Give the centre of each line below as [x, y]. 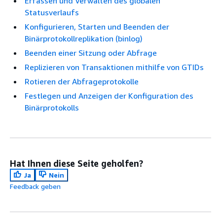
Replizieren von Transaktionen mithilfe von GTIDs [114, 67]
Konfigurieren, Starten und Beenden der [97, 27]
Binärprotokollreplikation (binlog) [84, 38]
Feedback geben [35, 186]
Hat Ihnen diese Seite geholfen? [76, 163]
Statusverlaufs [52, 12]
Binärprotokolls [52, 108]
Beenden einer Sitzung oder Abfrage [91, 53]
